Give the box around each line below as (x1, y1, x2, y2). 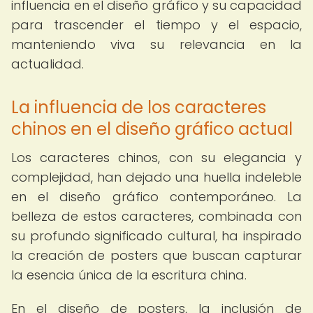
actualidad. (11, 55, 84, 73)
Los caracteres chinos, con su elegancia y (11, 149, 302, 166)
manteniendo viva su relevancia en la (11, 36, 302, 53)
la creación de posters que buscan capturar (11, 247, 302, 264)
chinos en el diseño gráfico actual (11, 117, 293, 140)
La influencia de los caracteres (11, 96, 266, 119)
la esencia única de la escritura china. (11, 266, 247, 284)
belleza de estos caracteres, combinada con (11, 208, 302, 225)
